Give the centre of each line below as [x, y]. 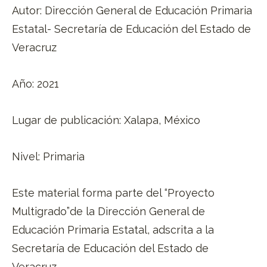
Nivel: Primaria [48, 156]
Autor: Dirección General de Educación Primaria [132, 10]
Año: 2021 [35, 83]
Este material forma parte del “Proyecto [113, 193]
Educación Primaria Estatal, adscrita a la [113, 229]
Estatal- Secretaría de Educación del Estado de [131, 29]
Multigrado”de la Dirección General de [108, 211]
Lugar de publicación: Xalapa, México [106, 120]
